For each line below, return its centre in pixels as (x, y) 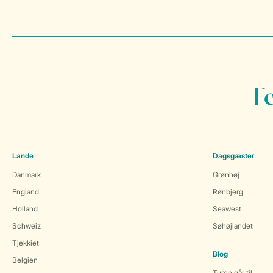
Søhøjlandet (233, 226)
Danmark (27, 175)
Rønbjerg (228, 192)
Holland (25, 209)
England (26, 192)
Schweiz (27, 226)
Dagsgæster (233, 156)
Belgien (25, 260)
